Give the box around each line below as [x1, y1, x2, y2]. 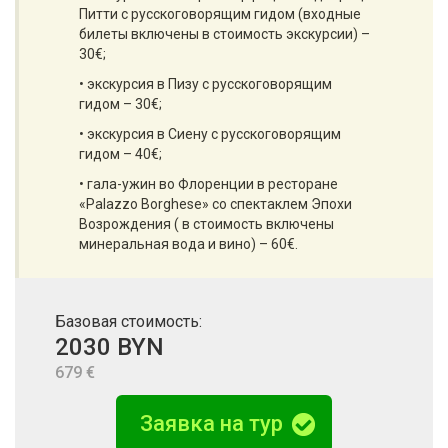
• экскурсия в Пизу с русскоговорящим [79, 76, 332, 92]
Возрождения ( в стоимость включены [79, 216, 334, 232]
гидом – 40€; [79, 146, 162, 162]
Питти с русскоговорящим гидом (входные [79, 6, 361, 22]
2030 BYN [55, 333, 164, 361]
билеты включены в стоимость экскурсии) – [79, 26, 370, 42]
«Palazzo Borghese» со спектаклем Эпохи [79, 196, 352, 212]
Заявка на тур [140, 411, 288, 436]
